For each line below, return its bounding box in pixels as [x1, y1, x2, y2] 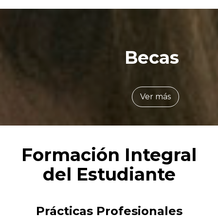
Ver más [140, 92, 171, 101]
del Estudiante [42, 163, 176, 185]
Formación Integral [21, 144, 197, 165]
